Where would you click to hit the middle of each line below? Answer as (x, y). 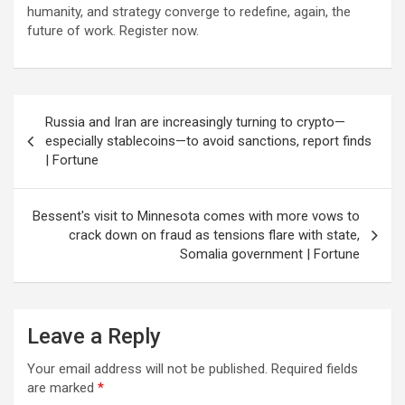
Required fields (315, 369)
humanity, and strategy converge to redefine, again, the (189, 12)
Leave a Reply (94, 336)
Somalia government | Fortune (270, 254)
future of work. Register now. (113, 31)
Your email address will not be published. (147, 369)
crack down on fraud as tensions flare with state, (214, 235)
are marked (62, 388)
